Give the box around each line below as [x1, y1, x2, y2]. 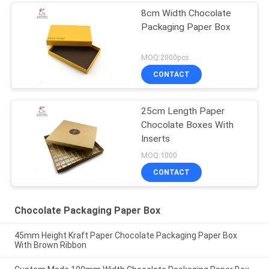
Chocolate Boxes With [141, 119, 234, 130]
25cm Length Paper [141, 105, 225, 116]
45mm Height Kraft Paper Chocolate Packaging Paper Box [14, 231, 237, 241]
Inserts [141, 133, 171, 144]
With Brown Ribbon [14, 240, 86, 250]
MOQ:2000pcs [141, 52, 190, 62]
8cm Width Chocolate [141, 8, 232, 19]
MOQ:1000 [141, 150, 178, 160]
